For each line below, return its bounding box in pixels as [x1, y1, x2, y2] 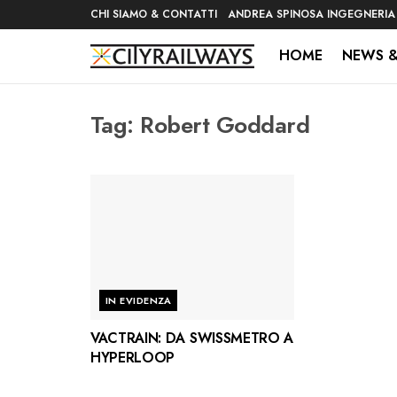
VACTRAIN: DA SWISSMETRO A [90, 328, 293, 349]
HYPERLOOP [90, 347, 175, 369]
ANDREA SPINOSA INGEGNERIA [228, 6, 395, 22]
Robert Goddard [140, 108, 310, 142]
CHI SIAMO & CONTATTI [90, 6, 217, 22]
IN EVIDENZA [105, 293, 172, 308]
